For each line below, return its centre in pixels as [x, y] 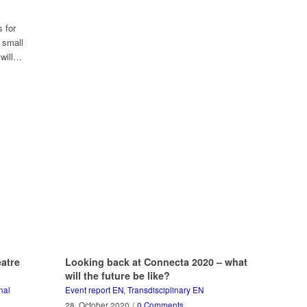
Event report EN [94, 290]
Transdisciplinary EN [165, 290]
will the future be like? [117, 275]
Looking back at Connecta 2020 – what [156, 261]
